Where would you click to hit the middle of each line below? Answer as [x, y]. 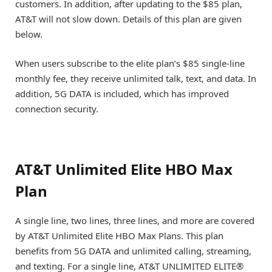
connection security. [59, 109]
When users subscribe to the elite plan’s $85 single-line [130, 63]
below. [34, 34]
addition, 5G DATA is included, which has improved [122, 94]
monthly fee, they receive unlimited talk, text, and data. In [136, 79]
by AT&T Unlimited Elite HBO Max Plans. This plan [119, 236]
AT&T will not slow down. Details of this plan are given [128, 19]
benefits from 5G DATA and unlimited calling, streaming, [133, 251]
